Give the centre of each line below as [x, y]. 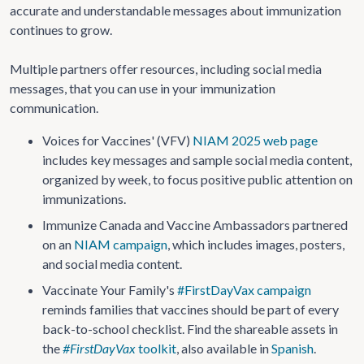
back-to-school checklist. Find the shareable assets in [190, 329]
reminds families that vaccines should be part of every [191, 309]
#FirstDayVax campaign [244, 290]
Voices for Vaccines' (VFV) [117, 140]
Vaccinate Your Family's [110, 290]
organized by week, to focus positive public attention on [197, 179]
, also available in [224, 348]
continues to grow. [61, 30]
